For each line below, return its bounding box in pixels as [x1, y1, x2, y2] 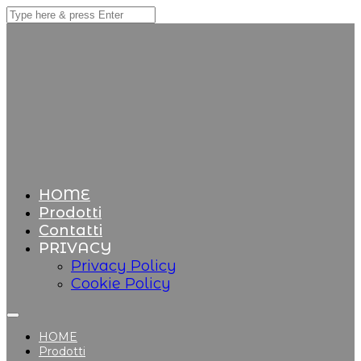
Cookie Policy [71, 275, 171, 293]
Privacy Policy [71, 257, 176, 275]
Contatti [39, 222, 102, 239]
